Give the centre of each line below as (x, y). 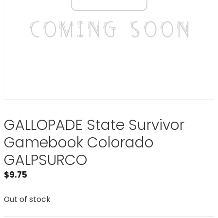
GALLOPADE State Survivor (94, 125)
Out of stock (27, 199)
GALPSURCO (45, 160)
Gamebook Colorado (79, 143)
